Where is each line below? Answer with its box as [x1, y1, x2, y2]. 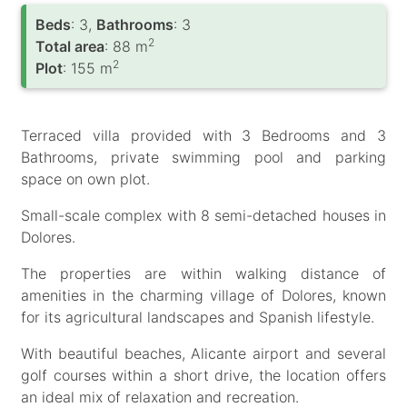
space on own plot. [21, 169, 150, 188]
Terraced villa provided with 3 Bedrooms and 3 [21, 125, 386, 144]
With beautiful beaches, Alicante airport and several [21, 343, 386, 362]
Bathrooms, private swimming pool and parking [21, 147, 386, 166]
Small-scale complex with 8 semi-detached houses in [21, 205, 386, 224]
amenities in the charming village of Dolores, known [21, 285, 386, 304]
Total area [35, 36, 104, 55]
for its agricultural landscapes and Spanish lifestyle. [21, 307, 374, 326]
